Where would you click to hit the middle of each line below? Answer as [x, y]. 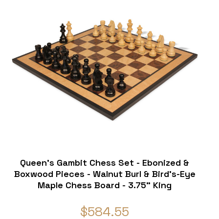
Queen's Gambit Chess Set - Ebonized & [105, 163]
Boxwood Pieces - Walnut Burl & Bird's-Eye [105, 174]
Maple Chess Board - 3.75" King [105, 185]
